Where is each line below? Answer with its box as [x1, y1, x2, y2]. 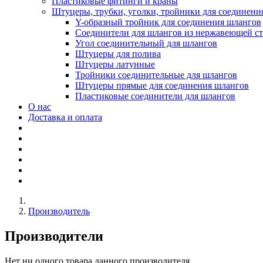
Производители [5, 228, 103, 244]
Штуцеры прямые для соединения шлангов [75, 80, 249, 91]
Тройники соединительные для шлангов [75, 70, 237, 80]
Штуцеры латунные [75, 59, 155, 70]
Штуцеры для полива [75, 49, 161, 59]
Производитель [28, 206, 90, 217]
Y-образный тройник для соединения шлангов [75, 17, 261, 28]
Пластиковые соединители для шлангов [75, 91, 235, 102]
